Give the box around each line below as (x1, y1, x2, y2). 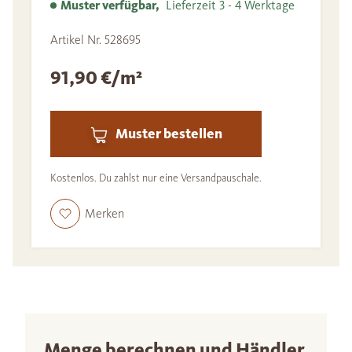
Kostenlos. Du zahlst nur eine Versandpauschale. (50, 170, 262, 185)
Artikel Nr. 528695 (50, 32, 141, 48)
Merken (85, 206, 124, 222)
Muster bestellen (115, 125, 222, 143)
